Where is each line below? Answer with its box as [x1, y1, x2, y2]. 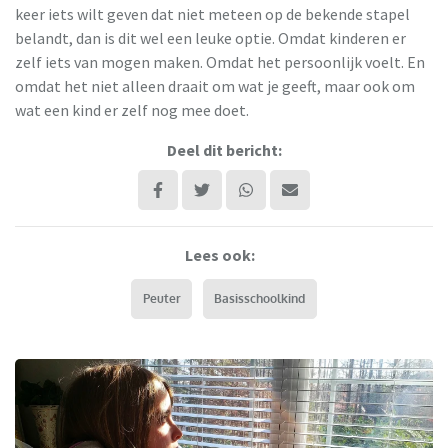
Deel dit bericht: [166, 139, 282, 160]
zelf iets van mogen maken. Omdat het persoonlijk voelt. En [15, 51, 425, 72]
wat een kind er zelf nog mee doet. [15, 99, 249, 120]
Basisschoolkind [214, 290, 306, 306]
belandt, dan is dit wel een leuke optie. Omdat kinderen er [15, 27, 406, 48]
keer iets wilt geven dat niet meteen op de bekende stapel [15, 3, 410, 24]
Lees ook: [185, 244, 255, 265]
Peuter [142, 290, 181, 306]
